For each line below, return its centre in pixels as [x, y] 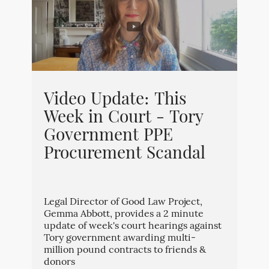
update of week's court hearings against [132, 227]
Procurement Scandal [124, 155]
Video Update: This [115, 101]
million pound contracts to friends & [125, 251]
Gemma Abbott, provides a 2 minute [123, 215]
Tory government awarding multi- [119, 239]
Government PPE [108, 137]
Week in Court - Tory [123, 119]
